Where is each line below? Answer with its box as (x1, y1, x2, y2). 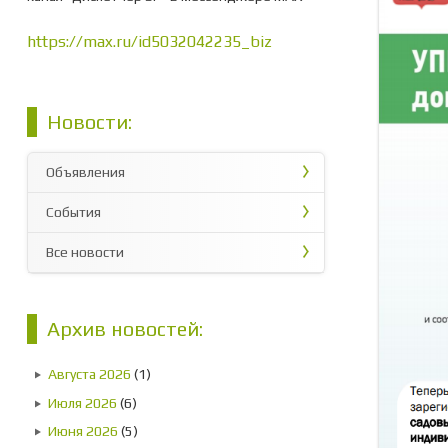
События (46, 204, 101, 220)
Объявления (46, 164, 125, 180)
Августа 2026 (48, 366, 131, 382)
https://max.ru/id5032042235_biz (27, 32, 272, 51)
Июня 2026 (48, 423, 118, 440)
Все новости (46, 244, 124, 260)
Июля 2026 (48, 394, 117, 411)
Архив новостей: (47, 317, 203, 340)
